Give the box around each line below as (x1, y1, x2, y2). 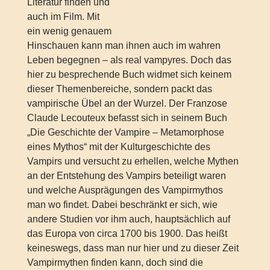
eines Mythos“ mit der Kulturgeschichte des (27, 141, 210, 152)
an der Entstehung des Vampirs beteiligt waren (27, 170, 226, 181)
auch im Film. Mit (27, 11, 99, 22)
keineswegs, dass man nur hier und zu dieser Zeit (27, 242, 239, 253)
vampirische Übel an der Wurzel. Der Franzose (27, 98, 227, 108)
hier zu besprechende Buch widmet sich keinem (27, 69, 231, 80)
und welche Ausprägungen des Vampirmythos (27, 184, 223, 195)
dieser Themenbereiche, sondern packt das (27, 83, 212, 94)
